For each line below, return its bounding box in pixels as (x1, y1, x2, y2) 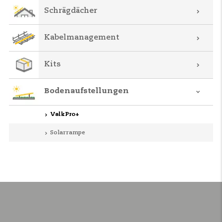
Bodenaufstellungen (44, 87, 129, 96)
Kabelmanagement (44, 33, 120, 42)
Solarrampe (50, 129, 85, 136)
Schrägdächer (44, 6, 98, 15)
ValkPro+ (50, 111, 79, 117)
